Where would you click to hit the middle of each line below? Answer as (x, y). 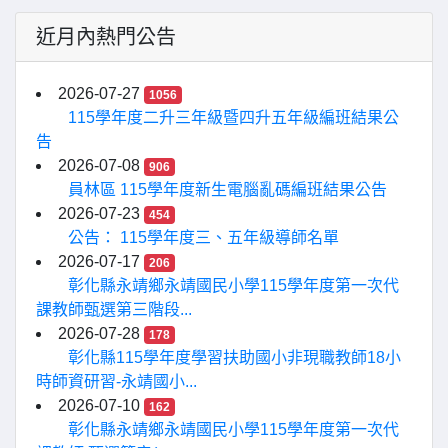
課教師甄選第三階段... (114, 309)
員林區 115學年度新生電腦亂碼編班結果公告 (227, 189)
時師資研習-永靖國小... (116, 381)
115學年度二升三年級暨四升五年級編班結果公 (233, 117)
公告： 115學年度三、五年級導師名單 (203, 237)
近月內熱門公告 (106, 37)
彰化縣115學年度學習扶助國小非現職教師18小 (234, 357)
